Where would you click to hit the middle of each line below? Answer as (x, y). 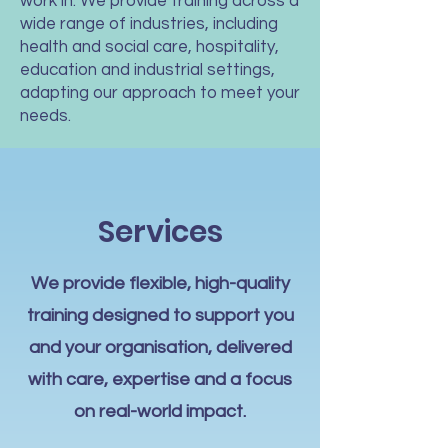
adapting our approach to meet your (160, 93)
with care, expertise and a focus (160, 379)
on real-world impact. (160, 411)
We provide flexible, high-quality (160, 283)
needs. (45, 116)
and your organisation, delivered (160, 347)
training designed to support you (160, 315)
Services (160, 232)
